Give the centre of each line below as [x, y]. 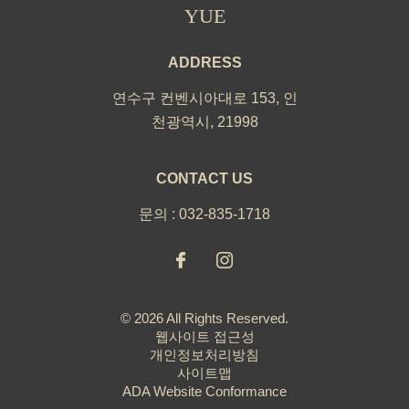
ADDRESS [204, 63]
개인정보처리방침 [204, 356]
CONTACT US [204, 179]
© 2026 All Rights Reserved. [204, 320]
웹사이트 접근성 [204, 338]
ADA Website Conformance [204, 393]
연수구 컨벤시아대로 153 [194, 99]
